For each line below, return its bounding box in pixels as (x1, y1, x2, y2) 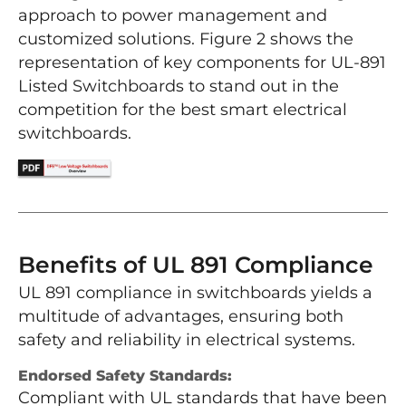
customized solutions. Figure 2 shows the (18, 29, 353, 50)
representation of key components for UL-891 (18, 53, 386, 73)
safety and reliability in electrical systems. (18, 330, 355, 351)
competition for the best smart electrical (18, 100, 347, 121)
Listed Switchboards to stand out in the (18, 76, 339, 97)
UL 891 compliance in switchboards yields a (18, 283, 372, 304)
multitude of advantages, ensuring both (18, 306, 343, 327)
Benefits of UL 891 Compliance (18, 251, 373, 279)
